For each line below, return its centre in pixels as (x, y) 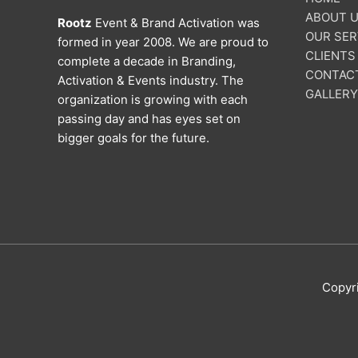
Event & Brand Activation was (176, 23)
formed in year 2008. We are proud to (163, 42)
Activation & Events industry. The (151, 81)
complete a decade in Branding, (147, 62)
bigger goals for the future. (133, 138)
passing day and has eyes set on (149, 119)
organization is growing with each (153, 100)
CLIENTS (330, 56)
